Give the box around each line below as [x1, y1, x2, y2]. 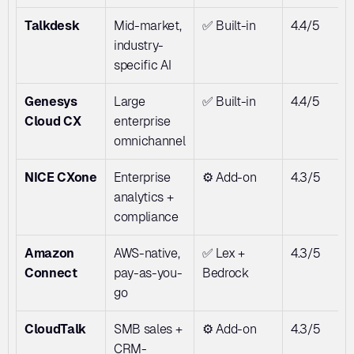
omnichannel [114, 134, 186, 149]
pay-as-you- [114, 265, 183, 281]
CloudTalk [24, 322, 87, 337]
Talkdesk [24, 18, 80, 33]
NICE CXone [24, 170, 97, 185]
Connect [24, 265, 77, 281]
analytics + [114, 190, 174, 205]
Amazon [24, 246, 75, 261]
